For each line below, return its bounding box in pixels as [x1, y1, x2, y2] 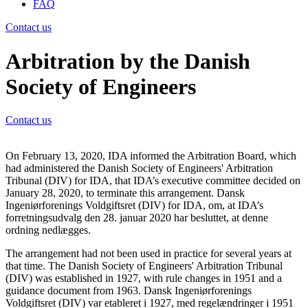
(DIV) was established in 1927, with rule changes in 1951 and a [5, 272, 282, 285]
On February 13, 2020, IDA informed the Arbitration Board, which [5, 150, 296, 162]
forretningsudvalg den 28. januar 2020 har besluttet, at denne [5, 212, 268, 224]
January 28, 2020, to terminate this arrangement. [5, 187, 217, 199]
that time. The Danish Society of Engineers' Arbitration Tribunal [5, 260, 283, 272]
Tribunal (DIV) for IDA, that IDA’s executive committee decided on [5, 175, 300, 187]
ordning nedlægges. [5, 224, 91, 236]
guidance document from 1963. [5, 285, 141, 297]
